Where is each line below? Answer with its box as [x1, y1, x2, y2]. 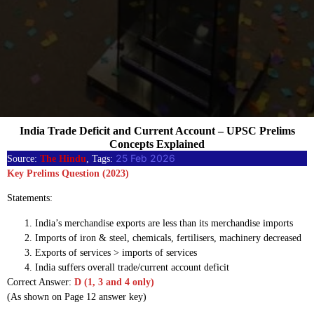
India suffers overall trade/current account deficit [35, 261, 229, 273]
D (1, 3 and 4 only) [74, 276, 154, 287]
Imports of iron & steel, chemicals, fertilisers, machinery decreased [35, 232, 301, 243]
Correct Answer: [7, 276, 74, 287]
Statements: [7, 193, 53, 204]
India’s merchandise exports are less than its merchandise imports [35, 217, 293, 228]
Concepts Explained [109, 137, 205, 150]
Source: [7, 153, 40, 164]
